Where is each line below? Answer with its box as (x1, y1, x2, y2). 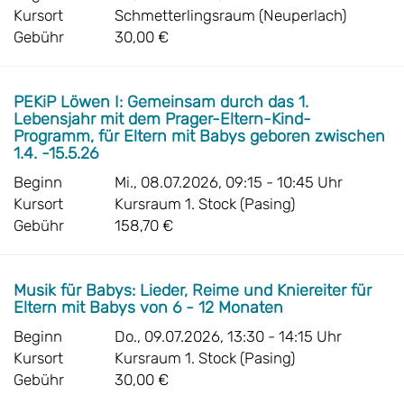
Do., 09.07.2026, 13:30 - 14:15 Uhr (115, 327, 342, 345)
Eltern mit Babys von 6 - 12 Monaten (14, 298, 288, 317)
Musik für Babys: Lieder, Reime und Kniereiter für (14, 280, 372, 300)
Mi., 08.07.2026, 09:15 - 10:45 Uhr (115, 173, 343, 191)
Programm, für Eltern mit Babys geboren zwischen (14, 126, 385, 146)
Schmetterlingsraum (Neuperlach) (115, 6, 346, 24)
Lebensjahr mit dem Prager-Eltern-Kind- (14, 109, 311, 129)
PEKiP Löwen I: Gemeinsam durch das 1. (14, 92, 308, 112)
